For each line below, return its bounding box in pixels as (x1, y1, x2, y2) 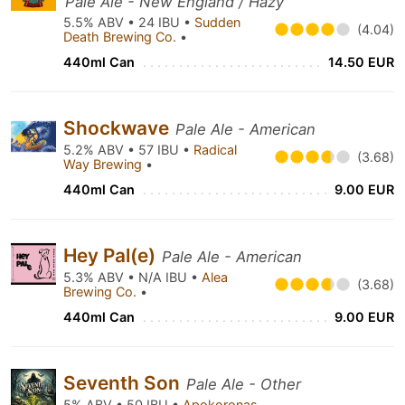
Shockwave (63, 117, 174, 139)
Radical (193, 142, 237, 157)
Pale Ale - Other (186, 375, 301, 393)
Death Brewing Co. (63, 29, 180, 44)
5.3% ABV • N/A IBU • (63, 269, 202, 285)
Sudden (194, 14, 240, 30)
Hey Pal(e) (63, 244, 160, 267)
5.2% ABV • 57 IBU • (63, 142, 193, 157)
